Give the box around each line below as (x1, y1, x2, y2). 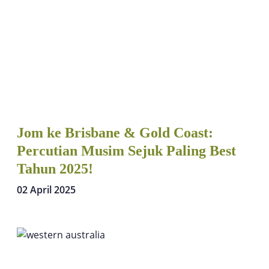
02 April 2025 (17, 183, 76, 196)
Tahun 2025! (17, 160, 93, 177)
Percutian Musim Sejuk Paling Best (17, 142, 236, 159)
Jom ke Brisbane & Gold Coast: (17, 124, 213, 141)
